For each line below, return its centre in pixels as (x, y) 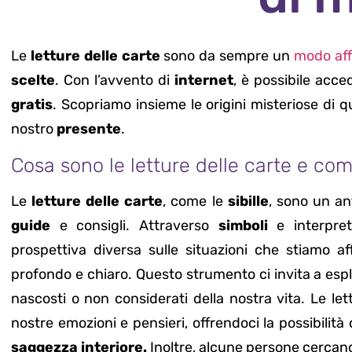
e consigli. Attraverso (134, 225)
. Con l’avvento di (115, 81)
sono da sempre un (227, 56)
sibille (248, 201)
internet (204, 81)
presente (89, 129)
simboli (243, 225)
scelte (33, 81)
